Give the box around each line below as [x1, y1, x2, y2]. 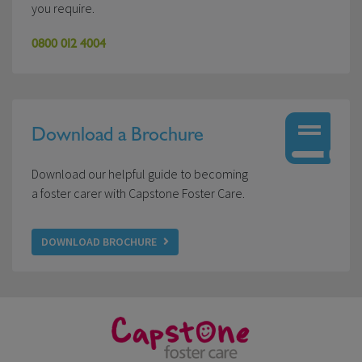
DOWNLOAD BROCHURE [41, 234, 157, 250]
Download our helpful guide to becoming [32, 166, 248, 183]
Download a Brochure [32, 122, 204, 148]
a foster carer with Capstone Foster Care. [32, 185, 245, 202]
